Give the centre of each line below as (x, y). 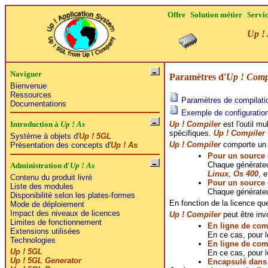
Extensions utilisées (45, 232)
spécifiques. (191, 133)
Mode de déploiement (47, 205)
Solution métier (217, 15)
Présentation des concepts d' (60, 145)
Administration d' (40, 166)
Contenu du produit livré (51, 178)
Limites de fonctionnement (56, 223)
